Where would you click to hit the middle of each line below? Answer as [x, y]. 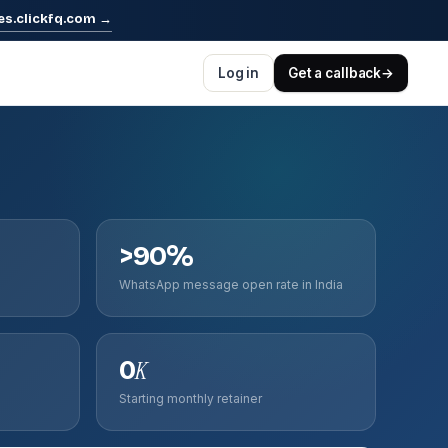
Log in [238, 73]
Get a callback [335, 73]
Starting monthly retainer [190, 398]
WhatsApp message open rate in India [231, 284]
